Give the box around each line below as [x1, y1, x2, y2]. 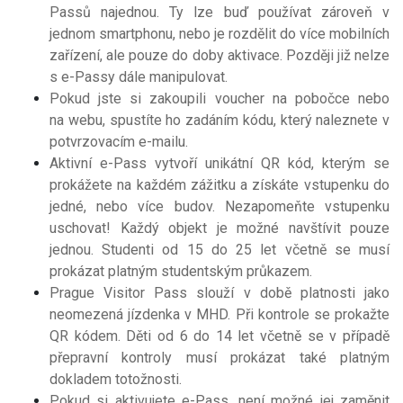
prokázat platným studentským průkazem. [49, 262, 312, 280]
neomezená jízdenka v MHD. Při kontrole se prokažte [49, 305, 390, 323]
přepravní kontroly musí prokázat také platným [49, 348, 390, 366]
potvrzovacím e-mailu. [49, 132, 188, 150]
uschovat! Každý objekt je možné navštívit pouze [49, 219, 390, 237]
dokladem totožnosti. [49, 370, 182, 388]
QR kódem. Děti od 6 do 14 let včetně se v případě [49, 327, 390, 345]
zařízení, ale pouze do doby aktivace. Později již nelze [49, 46, 390, 64]
